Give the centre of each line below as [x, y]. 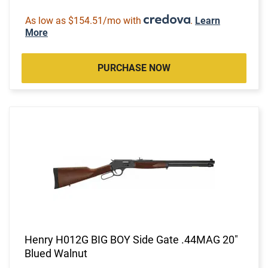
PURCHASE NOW [134, 68]
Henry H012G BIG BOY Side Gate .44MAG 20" [131, 239]
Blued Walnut [56, 253]
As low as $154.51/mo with [84, 20]
